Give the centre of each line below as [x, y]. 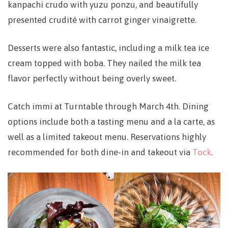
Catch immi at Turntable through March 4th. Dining [108, 106]
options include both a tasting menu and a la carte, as [111, 122]
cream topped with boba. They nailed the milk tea [104, 63]
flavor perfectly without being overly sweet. [92, 78]
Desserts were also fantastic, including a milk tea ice [108, 48]
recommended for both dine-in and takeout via [100, 152]
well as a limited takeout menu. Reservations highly [107, 137]
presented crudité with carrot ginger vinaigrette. [102, 20]
